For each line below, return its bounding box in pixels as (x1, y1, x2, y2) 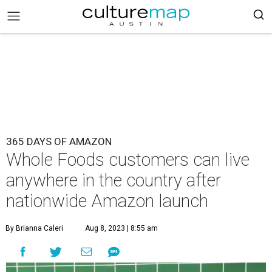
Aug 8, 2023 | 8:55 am (85, 224, 158, 233)
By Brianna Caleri (5, 224, 63, 233)
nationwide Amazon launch (6, 191, 208, 211)
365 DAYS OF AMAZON (6, 135, 112, 148)
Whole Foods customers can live (6, 149, 250, 170)
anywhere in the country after (6, 170, 221, 191)
